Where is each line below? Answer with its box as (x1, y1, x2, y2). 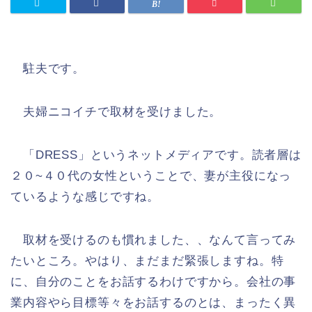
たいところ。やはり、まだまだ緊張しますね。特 (10, 254, 284, 268)
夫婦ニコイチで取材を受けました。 (10, 105, 222, 119)
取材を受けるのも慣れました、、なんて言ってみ (10, 233, 297, 247)
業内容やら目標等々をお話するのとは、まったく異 (10, 296, 297, 310)
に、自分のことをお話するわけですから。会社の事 (10, 275, 297, 289)
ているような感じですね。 (10, 190, 160, 204)
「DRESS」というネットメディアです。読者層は (10, 148, 302, 162)
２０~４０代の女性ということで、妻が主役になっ (10, 169, 292, 183)
